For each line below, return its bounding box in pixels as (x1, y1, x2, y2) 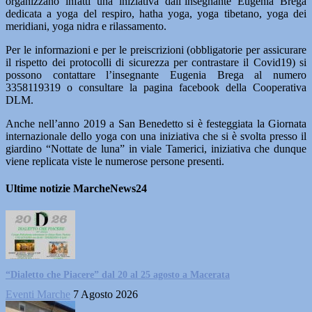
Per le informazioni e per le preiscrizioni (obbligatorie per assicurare (6, 44, 306, 56)
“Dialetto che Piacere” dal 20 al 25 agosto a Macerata (6, 269, 230, 280)
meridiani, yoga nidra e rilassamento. (6, 20, 166, 32)
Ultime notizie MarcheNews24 (6, 182, 147, 195)
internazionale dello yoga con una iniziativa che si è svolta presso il (6, 130, 306, 142)
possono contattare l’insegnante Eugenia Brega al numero (6, 69, 306, 81)
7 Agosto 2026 (73, 288, 138, 300)
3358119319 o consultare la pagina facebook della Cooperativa (6, 81, 306, 93)
